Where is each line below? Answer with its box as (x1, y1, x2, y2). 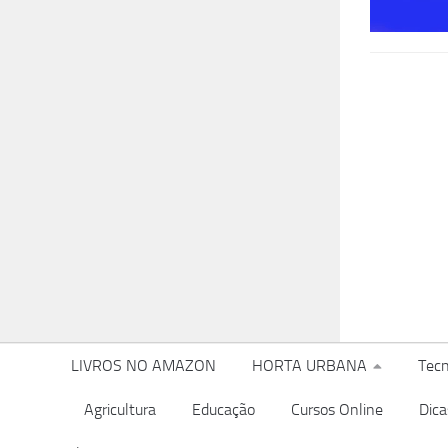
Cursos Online (290, 400, 383, 419)
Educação (191, 400, 255, 419)
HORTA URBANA (252, 356, 367, 375)
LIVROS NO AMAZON (71, 356, 216, 375)
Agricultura (83, 400, 156, 419)
